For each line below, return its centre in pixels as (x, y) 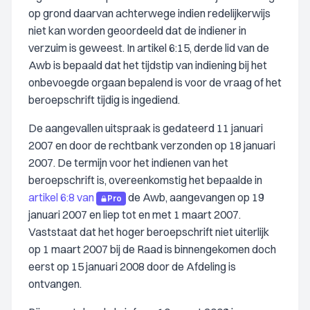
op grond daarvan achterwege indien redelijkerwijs (149, 13)
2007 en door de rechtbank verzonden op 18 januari (152, 145)
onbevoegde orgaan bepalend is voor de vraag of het (155, 82)
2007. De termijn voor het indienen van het (128, 163)
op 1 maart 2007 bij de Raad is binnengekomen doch (152, 249)
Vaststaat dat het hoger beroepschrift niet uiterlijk (149, 232)
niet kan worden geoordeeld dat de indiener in (137, 30)
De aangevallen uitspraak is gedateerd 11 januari (146, 128)
